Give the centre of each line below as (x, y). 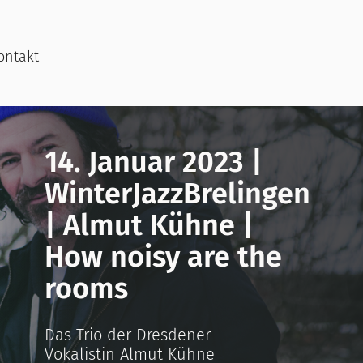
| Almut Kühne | (149, 225)
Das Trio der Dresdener (128, 335)
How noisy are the (163, 257)
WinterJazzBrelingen (177, 194)
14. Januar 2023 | (154, 162)
